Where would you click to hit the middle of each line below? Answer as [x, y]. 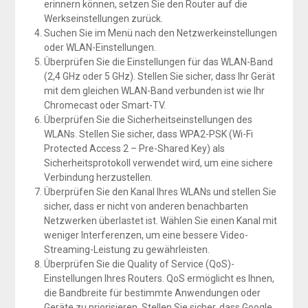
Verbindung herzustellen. [98, 178]
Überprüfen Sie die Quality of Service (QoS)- [139, 264]
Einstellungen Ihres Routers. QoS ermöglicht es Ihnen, [159, 279]
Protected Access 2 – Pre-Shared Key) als [134, 149]
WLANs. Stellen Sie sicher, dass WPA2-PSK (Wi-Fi [148, 134]
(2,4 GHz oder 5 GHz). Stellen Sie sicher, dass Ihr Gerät [159, 77]
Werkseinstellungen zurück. [103, 19]
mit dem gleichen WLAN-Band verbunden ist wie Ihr [154, 91]
